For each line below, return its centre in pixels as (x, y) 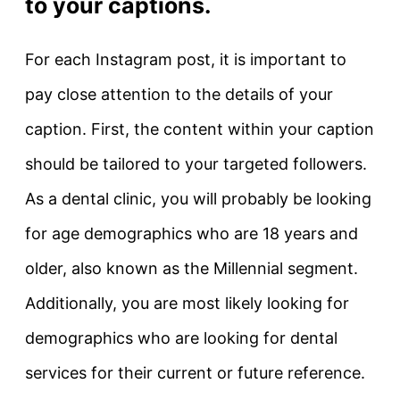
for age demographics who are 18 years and (192, 233)
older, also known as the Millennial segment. (192, 268)
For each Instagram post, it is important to (186, 59)
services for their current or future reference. (195, 372)
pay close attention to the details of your (179, 94)
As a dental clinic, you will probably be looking (198, 198)
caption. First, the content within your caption (200, 129)
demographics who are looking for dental (181, 337)
